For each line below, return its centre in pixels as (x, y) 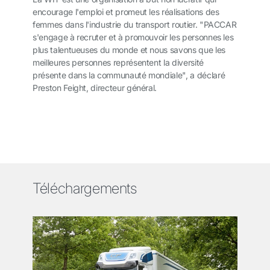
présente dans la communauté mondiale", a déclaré (129, 75)
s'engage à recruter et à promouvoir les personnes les (133, 37)
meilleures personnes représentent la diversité (118, 63)
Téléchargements (85, 189)
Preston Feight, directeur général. (96, 88)
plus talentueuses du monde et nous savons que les (129, 50)
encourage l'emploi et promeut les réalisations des (126, 12)
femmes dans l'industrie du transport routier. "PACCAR (135, 25)
